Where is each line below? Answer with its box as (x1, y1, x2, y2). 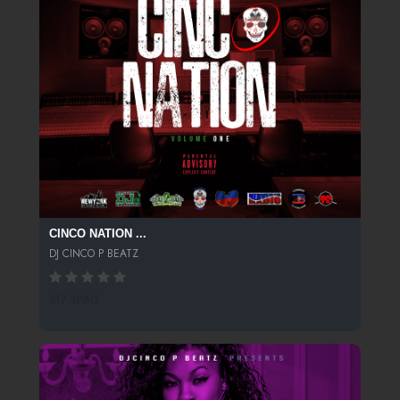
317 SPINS (48, 291, 100, 309)
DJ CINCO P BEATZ (48, 245, 138, 262)
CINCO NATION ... (48, 227, 146, 241)
